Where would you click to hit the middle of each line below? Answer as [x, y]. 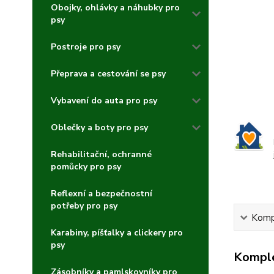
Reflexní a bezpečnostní [102, 194]
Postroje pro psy [86, 47]
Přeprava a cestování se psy [108, 74]
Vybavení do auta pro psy [104, 101]
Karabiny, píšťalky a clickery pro [117, 233]
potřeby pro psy [84, 206]
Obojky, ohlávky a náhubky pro [115, 8]
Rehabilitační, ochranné [101, 154]
